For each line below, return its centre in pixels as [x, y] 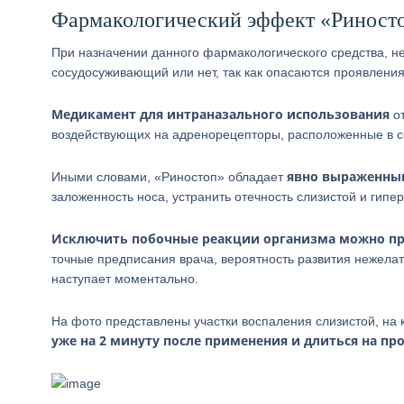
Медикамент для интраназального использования [220, 114]
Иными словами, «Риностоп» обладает [169, 177]
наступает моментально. [125, 279]
